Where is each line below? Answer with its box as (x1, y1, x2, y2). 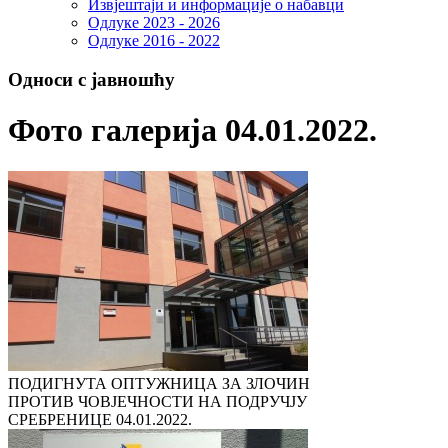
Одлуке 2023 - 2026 (88, 14, 220, 32)
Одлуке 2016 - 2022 (88, 32, 220, 50)
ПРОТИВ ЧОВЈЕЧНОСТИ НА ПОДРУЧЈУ (8, 392, 307, 410)
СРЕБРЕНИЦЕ (8, 410, 116, 428)
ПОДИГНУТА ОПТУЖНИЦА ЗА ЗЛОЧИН (8, 374, 310, 392)
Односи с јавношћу (8, 69, 175, 91)
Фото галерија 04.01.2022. (8, 112, 377, 149)
